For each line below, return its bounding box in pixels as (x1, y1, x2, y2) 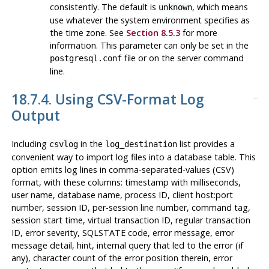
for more (180, 26, 217, 38)
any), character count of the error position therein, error (11, 252, 232, 264)
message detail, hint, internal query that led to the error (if (11, 239, 243, 251)
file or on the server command (121, 52, 244, 64)
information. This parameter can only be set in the (49, 39, 249, 51)
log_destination (104, 139, 177, 149)
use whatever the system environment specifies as (49, 14, 250, 26)
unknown (158, 2, 192, 12)
